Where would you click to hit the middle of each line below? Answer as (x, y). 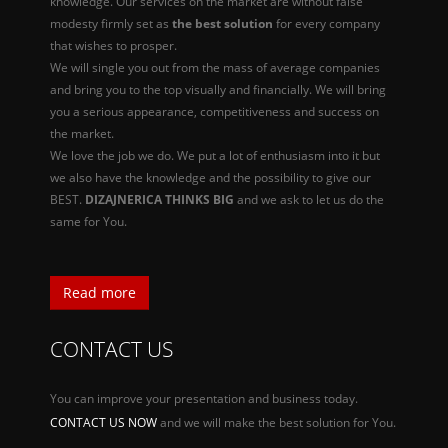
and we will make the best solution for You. (276, 422)
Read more (99, 293)
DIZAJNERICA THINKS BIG (159, 199)
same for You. (88, 221)
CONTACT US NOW (103, 422)
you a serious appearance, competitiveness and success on (214, 111)
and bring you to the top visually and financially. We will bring (218, 89)
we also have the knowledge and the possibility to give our (210, 177)
